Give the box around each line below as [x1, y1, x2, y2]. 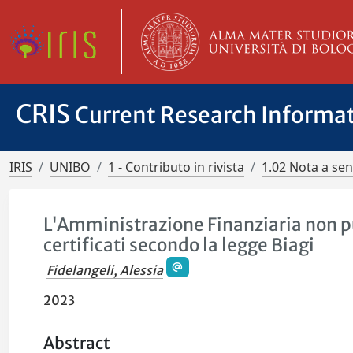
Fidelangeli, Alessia [46, 262, 164, 279]
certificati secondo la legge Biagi [43, 234, 315, 256]
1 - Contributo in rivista [108, 158, 244, 176]
